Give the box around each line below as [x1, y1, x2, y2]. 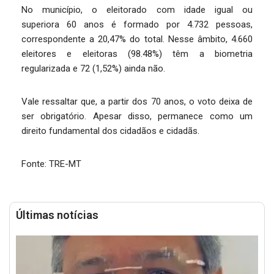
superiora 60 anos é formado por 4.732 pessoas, [21, 19, 253, 31]
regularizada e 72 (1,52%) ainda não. [21, 63, 168, 75]
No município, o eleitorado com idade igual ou [21, 4, 253, 16]
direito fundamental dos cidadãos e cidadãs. [21, 125, 202, 137]
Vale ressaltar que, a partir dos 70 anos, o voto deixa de [21, 96, 253, 108]
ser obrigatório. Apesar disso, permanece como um [21, 111, 253, 122]
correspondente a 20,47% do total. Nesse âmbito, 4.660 [21, 34, 253, 45]
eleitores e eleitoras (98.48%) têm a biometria [21, 48, 253, 60]
